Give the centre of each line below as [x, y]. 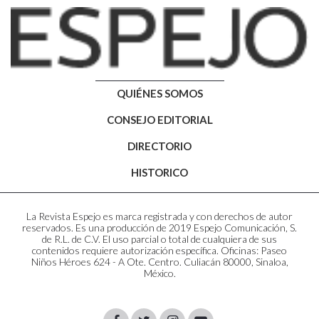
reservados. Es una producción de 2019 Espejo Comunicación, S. [159, 228]
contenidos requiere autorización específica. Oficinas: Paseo [159, 250]
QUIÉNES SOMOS [159, 93]
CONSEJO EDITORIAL [159, 120]
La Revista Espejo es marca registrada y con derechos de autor [159, 216]
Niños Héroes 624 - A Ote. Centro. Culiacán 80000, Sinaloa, [159, 262]
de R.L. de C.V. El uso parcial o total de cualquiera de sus [159, 239]
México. [159, 273]
